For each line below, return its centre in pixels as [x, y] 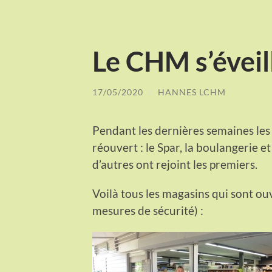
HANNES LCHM [192, 92]
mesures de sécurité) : [148, 210]
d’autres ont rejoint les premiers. [175, 164]
